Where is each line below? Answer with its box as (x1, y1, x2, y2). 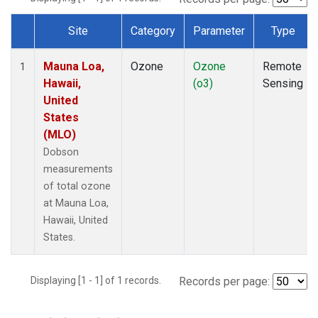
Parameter (193, 23, 245, 38)
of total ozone (43, 180, 111, 192)
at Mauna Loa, (43, 197, 109, 209)
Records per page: (179, 274, 270, 288)
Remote (263, 59, 302, 73)
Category (131, 23, 175, 38)
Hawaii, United (43, 214, 108, 226)
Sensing (263, 76, 303, 90)
